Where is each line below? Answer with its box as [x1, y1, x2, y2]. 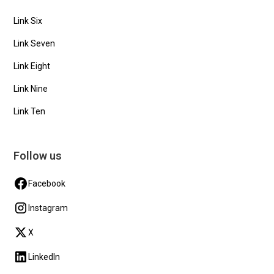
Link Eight [13, 61, 51, 71]
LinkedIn [28, 251, 61, 262]
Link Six [13, 16, 43, 26]
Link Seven [13, 39, 56, 48]
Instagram [28, 202, 68, 213]
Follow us [13, 149, 62, 162]
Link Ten [13, 106, 46, 116]
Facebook [28, 178, 66, 188]
